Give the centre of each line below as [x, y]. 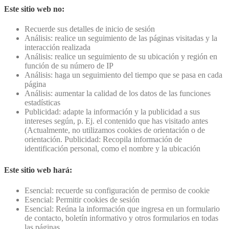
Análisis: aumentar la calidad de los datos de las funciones [118, 94]
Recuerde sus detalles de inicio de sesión [90, 29]
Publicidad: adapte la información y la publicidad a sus [112, 112]
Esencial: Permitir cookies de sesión [82, 199]
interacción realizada [58, 48]
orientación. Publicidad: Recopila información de [103, 140]
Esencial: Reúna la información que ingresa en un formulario [122, 209]
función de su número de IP [69, 66]
